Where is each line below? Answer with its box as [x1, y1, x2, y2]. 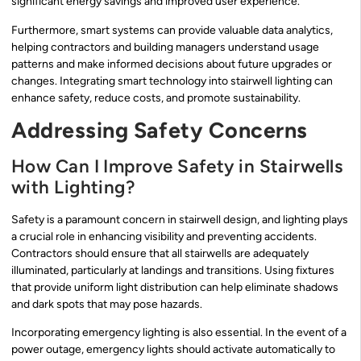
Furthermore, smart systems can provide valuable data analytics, [11, 23, 333, 37]
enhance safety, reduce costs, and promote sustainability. [11, 90, 301, 105]
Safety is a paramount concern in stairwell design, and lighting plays [11, 212, 348, 226]
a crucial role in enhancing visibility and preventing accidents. [11, 229, 317, 243]
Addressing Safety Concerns [11, 116, 309, 143]
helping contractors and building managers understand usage [11, 39, 319, 54]
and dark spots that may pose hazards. [11, 297, 202, 311]
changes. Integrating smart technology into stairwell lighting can [11, 73, 333, 88]
